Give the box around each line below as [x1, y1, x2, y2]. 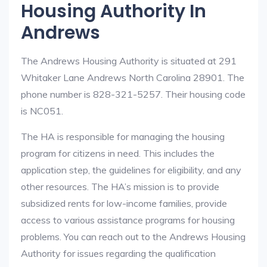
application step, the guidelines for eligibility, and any [21, 164, 241, 176]
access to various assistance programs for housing [21, 214, 235, 226]
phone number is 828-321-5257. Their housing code [21, 88, 246, 100]
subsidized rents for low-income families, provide [21, 197, 227, 209]
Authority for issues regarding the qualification [21, 247, 216, 259]
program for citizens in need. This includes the [21, 147, 215, 159]
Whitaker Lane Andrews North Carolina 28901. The [21, 72, 244, 83]
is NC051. [21, 105, 63, 117]
